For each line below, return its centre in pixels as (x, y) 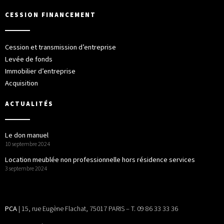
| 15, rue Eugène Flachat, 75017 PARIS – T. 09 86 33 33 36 (97, 209)
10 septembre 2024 (27, 144)
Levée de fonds (29, 59)
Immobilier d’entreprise (40, 71)
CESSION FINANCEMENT (50, 15)
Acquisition (21, 83)
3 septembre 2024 (26, 169)
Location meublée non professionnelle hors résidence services (100, 160)
